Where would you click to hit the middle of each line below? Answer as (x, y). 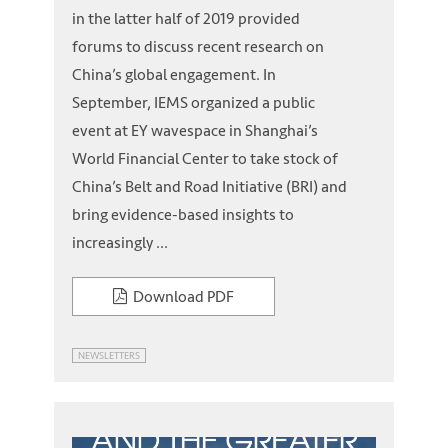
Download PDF (180, 296)
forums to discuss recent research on (198, 47)
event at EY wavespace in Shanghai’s (195, 131)
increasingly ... (120, 243)
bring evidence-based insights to (183, 215)
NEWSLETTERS (109, 356)
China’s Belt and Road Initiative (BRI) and (209, 187)
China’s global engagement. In (174, 75)
